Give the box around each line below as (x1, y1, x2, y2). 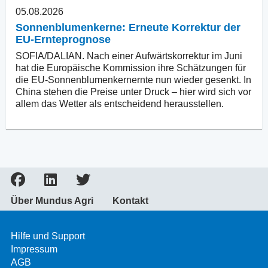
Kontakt (112, 196, 148, 206)
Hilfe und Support (11, 231, 85, 242)
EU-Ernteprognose (16, 33, 111, 46)
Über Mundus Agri (11, 196, 93, 206)
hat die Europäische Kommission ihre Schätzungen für (16, 63, 246, 74)
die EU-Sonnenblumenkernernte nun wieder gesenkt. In (16, 75, 251, 86)
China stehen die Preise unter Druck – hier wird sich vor (16, 87, 251, 98)
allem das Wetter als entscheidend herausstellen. (16, 99, 224, 109)
